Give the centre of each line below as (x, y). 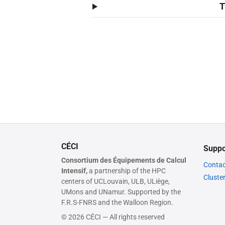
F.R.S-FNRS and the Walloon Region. (117, 202)
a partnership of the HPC (127, 171)
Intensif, (74, 171)
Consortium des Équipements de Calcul (124, 160)
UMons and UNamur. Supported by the (121, 192)
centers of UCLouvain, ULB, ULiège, (116, 181)
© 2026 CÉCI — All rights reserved (113, 217)
